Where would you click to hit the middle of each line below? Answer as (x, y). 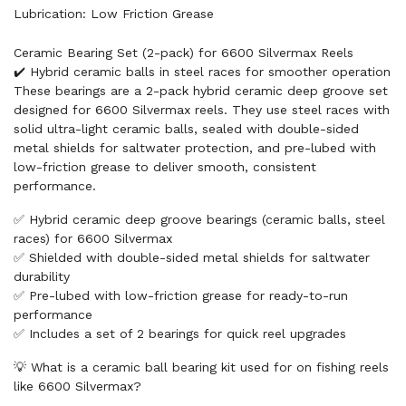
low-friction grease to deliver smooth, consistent (165, 167)
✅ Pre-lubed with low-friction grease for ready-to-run (181, 296)
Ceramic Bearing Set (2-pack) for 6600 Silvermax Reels (184, 53)
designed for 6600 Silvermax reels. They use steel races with (202, 110)
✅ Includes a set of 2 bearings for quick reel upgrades (180, 334)
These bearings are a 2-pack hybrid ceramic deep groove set (201, 91)
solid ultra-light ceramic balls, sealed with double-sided (186, 129)
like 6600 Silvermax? (77, 387)
